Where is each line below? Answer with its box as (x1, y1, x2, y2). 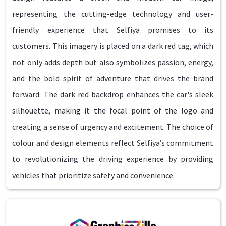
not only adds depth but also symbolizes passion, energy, (12, 57, 214, 68)
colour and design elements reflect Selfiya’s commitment (12, 138, 214, 148)
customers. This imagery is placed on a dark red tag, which (12, 41, 214, 51)
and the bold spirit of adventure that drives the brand (12, 73, 214, 84)
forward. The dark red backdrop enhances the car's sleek (12, 89, 214, 100)
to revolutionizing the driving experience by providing (12, 154, 214, 164)
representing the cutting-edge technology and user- (12, 9, 214, 19)
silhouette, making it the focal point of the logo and (12, 105, 214, 116)
